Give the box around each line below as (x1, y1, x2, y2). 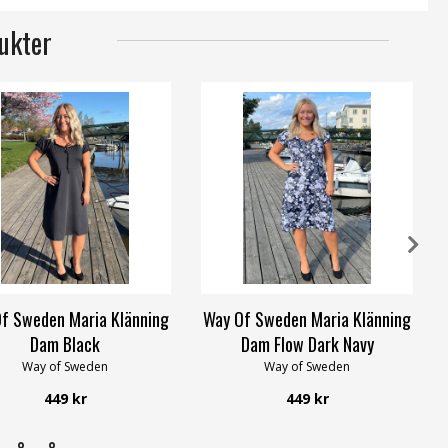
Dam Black (30, 330, 100, 357)
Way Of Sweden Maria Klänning (203, 305, 411, 332)
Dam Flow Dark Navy (240, 330, 374, 357)
